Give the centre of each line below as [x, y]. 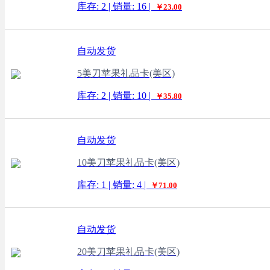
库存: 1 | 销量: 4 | [113, 185]
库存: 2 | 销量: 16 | [115, 6]
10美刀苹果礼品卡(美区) [128, 162]
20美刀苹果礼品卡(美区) [128, 252]
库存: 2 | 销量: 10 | [115, 96]
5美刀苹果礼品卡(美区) [126, 73]
